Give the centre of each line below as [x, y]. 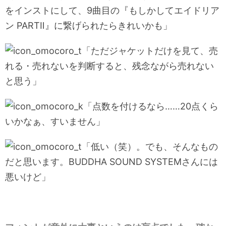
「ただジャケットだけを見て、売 [150, 51]
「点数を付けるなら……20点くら [151, 106]
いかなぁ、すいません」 [55, 122]
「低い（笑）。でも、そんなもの [150, 147]
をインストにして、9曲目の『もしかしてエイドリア [112, 11]
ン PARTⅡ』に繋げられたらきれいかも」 [89, 26]
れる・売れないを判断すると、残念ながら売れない [109, 66]
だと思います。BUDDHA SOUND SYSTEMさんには [111, 162]
